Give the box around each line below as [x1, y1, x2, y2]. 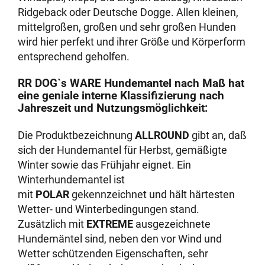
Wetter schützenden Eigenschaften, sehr [18, 247, 209, 260]
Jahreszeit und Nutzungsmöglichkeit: [18, 101, 208, 115]
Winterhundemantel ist [18, 173, 125, 186]
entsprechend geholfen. [18, 50, 130, 63]
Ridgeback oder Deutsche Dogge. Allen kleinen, [18, 5, 239, 18]
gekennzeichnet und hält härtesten [72, 188, 235, 201]
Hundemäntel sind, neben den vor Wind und [18, 232, 222, 245]
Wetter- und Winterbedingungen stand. [18, 202, 200, 215]
